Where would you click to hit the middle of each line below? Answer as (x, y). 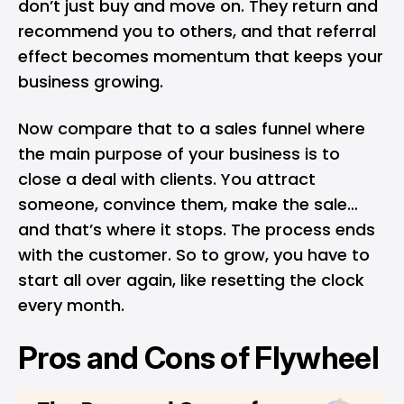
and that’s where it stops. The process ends (197, 230)
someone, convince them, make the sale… (188, 205)
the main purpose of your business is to (179, 154)
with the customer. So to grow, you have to (194, 255)
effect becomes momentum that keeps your (201, 57)
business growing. (91, 82)
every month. (71, 306)
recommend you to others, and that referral (197, 32)
